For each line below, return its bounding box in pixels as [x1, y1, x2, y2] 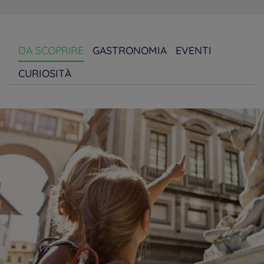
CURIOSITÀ [18, 67, 71, 80]
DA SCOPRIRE [18, 44, 84, 57]
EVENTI [176, 44, 212, 57]
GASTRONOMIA [93, 44, 167, 57]
